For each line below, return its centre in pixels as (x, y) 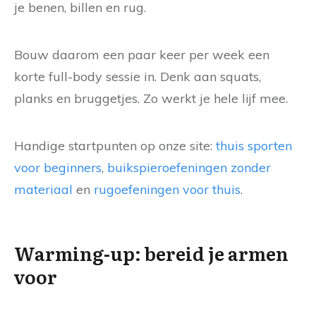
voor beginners (58, 168)
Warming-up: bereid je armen (151, 253)
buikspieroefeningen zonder (189, 168)
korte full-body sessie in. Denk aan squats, (138, 77)
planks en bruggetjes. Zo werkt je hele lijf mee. (151, 99)
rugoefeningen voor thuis (167, 190)
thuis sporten (254, 146)
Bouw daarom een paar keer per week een (142, 55)
